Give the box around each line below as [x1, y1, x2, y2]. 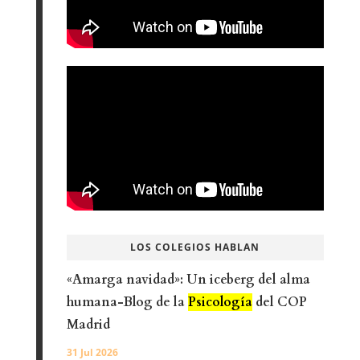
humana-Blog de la [66, 293, 188, 312]
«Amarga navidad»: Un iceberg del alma [66, 271, 310, 289]
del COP [252, 293, 307, 312]
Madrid [66, 316, 110, 334]
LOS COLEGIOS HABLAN [130, 240, 260, 255]
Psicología [187, 293, 252, 312]
